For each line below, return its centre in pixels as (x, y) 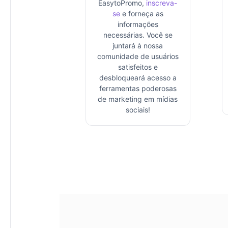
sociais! (138, 109)
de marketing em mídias (138, 99)
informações (138, 24)
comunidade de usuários (138, 56)
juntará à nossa (138, 45)
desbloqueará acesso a (138, 77)
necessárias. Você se (138, 35)
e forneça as (141, 13)
